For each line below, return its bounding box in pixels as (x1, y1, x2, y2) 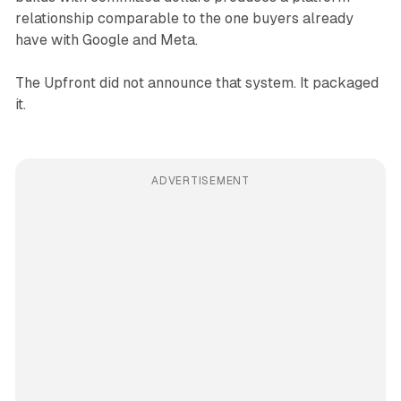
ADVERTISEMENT (151, 175, 250, 188)
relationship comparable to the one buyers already (14, 10, 354, 28)
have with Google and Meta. (14, 31, 198, 49)
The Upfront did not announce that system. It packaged (14, 74, 379, 92)
